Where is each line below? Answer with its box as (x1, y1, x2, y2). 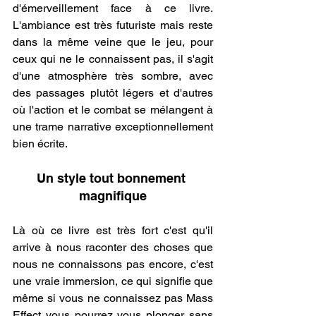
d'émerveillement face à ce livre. (13, 1, 213, 16)
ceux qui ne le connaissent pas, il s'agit (13, 52, 213, 66)
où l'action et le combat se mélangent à (13, 103, 213, 117)
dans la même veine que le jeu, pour (13, 35, 213, 49)
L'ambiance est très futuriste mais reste (13, 18, 213, 32)
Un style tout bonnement (37, 171, 189, 186)
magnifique (79, 188, 147, 204)
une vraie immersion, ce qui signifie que (13, 274, 213, 288)
